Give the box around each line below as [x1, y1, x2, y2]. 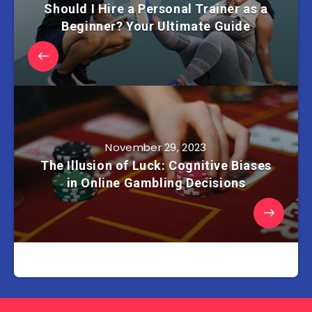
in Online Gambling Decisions [66, 175, 246, 191]
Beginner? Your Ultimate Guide [61, 19, 251, 34]
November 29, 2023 [105, 140, 207, 155]
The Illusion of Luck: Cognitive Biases [40, 158, 272, 173]
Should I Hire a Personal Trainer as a [44, 1, 268, 17]
